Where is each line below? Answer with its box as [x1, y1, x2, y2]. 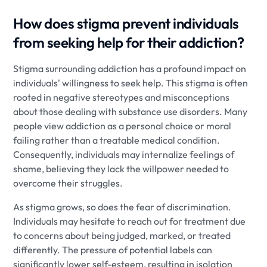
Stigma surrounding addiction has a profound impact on [13, 62, 247, 74]
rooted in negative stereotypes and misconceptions [13, 91, 230, 103]
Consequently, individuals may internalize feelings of [13, 148, 235, 160]
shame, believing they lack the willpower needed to [13, 162, 229, 175]
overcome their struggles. [13, 176, 123, 189]
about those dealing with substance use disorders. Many [13, 105, 248, 117]
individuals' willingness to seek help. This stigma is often [13, 76, 249, 89]
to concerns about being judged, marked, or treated [13, 229, 231, 241]
